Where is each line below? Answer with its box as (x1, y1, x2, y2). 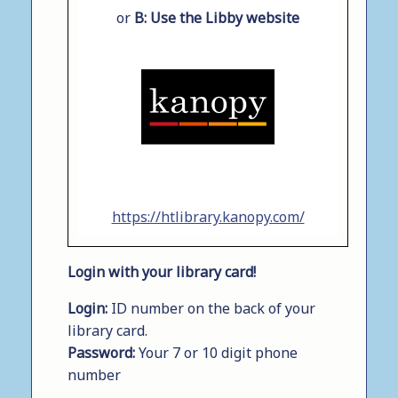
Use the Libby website (147, 8, 299, 28)
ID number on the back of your (107, 298, 315, 318)
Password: (68, 342, 135, 362)
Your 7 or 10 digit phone (135, 342, 298, 362)
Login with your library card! (68, 261, 256, 282)
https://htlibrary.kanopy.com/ (111, 206, 305, 227)
